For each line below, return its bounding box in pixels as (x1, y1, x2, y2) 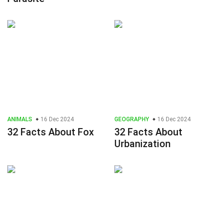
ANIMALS (7, 116, 32, 123)
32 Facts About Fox (7, 126, 94, 138)
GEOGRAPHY (114, 116, 149, 123)
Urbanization (114, 138, 171, 150)
